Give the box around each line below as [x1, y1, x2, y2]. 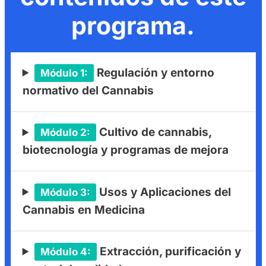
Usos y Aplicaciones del [96, 185, 231, 199]
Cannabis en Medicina [22, 202, 145, 217]
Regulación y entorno [93, 65, 214, 80]
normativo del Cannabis [22, 83, 154, 97]
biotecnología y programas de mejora [22, 143, 229, 157]
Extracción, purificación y [96, 245, 241, 258]
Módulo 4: [40, 246, 91, 258]
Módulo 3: [40, 186, 90, 198]
